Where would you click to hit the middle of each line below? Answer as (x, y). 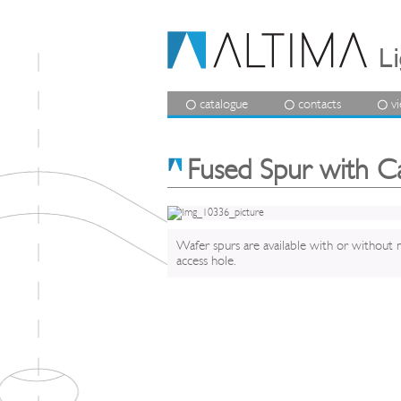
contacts (320, 104)
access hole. (206, 261)
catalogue (224, 104)
